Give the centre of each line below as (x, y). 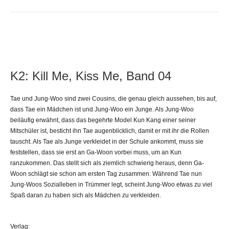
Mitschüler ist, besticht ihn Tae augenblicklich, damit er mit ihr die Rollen (110, 131)
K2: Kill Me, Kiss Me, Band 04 (91, 76)
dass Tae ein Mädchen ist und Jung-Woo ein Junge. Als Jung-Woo (102, 109)
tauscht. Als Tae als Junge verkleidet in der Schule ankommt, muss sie (107, 141)
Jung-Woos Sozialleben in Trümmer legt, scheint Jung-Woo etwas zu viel (111, 184)
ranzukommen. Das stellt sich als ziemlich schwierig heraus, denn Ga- (107, 163)
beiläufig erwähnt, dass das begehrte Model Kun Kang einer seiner (103, 120)
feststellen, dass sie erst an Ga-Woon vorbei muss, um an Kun (96, 152)
